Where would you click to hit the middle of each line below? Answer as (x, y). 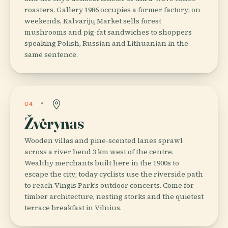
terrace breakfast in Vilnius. (73, 207)
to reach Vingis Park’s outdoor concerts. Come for (109, 185)
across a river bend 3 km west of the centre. (99, 151)
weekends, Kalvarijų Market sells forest (93, 21)
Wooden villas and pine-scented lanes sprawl (104, 140)
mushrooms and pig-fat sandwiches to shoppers (108, 32)
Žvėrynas (54, 123)
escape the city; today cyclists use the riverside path (114, 174)
